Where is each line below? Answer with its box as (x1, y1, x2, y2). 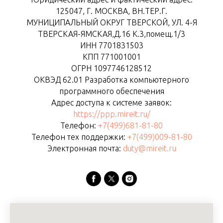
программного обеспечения (59, 87, 164, 96)
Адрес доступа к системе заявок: (51, 98, 172, 108)
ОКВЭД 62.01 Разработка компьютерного (34, 75, 189, 85)
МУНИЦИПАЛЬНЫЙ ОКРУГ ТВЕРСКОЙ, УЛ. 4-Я (26, 18, 197, 27)
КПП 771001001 (82, 52, 141, 62)
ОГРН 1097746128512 (71, 64, 152, 73)
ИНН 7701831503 (80, 41, 143, 50)
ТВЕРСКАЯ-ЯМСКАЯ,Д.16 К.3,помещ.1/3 (38, 29, 185, 39)
